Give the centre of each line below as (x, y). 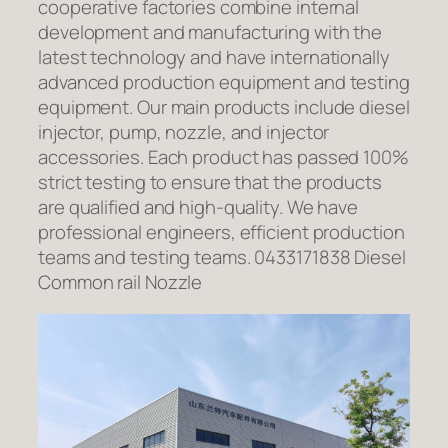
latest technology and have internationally (214, 57)
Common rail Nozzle (120, 282)
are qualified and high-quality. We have (198, 207)
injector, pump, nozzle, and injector (184, 132)
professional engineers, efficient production (221, 232)
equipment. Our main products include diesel (224, 107)
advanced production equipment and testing (224, 82)
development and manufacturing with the (210, 32)
